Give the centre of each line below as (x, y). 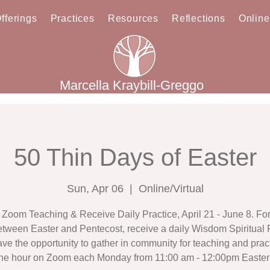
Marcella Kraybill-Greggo (132, 86)
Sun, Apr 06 (95, 189)
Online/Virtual (171, 189)
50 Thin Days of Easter (135, 158)
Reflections (199, 18)
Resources (133, 18)
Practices (72, 18)
